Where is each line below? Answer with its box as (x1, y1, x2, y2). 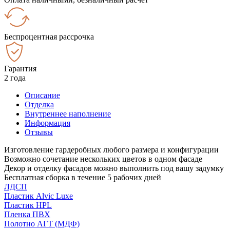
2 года (4, 73, 26, 82)
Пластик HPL (4, 200, 52, 209)
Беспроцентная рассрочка (4, 32, 94, 41)
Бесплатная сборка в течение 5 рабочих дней (4, 172, 161, 182)
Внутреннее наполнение (25, 109, 111, 118)
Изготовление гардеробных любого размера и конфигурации (4, 145, 219, 154)
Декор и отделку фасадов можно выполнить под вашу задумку (4, 163, 224, 172)
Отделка (25, 100, 54, 109)
